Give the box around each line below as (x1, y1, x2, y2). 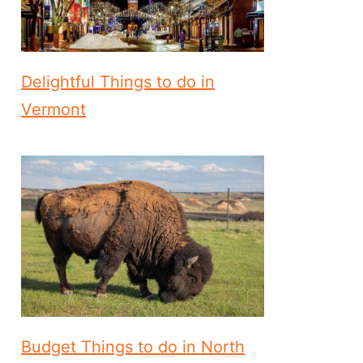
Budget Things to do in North (21, 337, 245, 357)
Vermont (21, 99, 86, 119)
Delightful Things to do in (21, 71, 215, 92)
